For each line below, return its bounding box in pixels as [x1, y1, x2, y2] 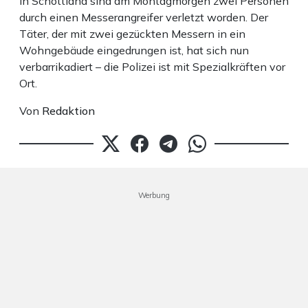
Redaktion [42, 104, 95, 118]
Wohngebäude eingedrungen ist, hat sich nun [19, 43, 249, 58]
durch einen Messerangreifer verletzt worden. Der [19, 10, 268, 25]
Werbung [138, 190, 170, 201]
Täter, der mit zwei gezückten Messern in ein [19, 27, 245, 41]
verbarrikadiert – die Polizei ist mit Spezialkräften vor [19, 60, 285, 74]
